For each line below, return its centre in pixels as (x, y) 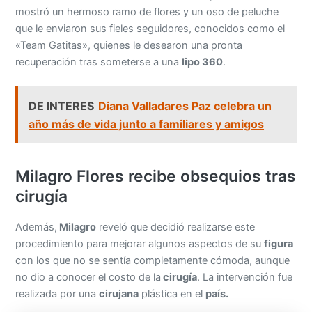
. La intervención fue (245, 278)
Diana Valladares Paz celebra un (185, 106)
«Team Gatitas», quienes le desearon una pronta (129, 45)
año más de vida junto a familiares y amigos (147, 124)
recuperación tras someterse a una (99, 62)
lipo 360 (203, 62)
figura (279, 244)
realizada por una (57, 294)
